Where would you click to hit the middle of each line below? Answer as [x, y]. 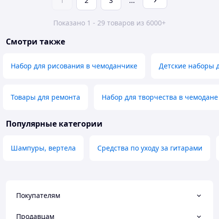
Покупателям [38, 196]
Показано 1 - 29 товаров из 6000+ [109, 23]
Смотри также [35, 42]
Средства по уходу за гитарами [150, 148]
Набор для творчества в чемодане [160, 97]
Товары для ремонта [45, 97]
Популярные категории [54, 124]
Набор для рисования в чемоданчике [74, 66]
